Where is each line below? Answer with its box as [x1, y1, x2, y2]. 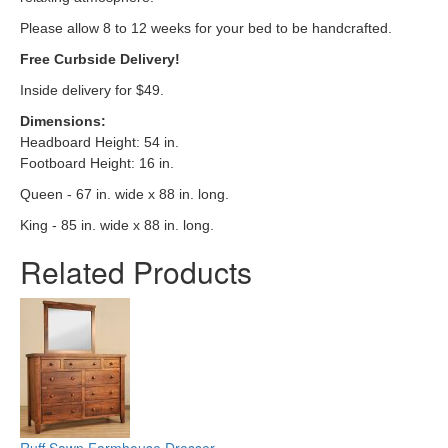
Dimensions [20, 113, 101, 130]
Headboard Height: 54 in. [20, 134, 179, 151]
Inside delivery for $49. [20, 82, 164, 99]
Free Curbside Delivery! [20, 51, 180, 68]
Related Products [20, 250, 252, 294]
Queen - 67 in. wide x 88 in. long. [20, 186, 229, 203]
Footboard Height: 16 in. [20, 155, 174, 172]
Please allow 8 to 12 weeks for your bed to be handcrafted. [20, 20, 396, 37]
